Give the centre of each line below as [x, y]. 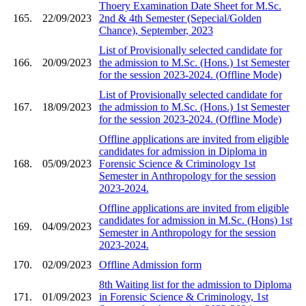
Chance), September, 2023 [156, 30]
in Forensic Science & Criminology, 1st [183, 296]
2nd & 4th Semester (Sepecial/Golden [180, 18]
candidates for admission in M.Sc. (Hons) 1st [195, 220]
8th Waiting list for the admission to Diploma [195, 284]
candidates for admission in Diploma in [183, 151]
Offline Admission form [150, 264]
